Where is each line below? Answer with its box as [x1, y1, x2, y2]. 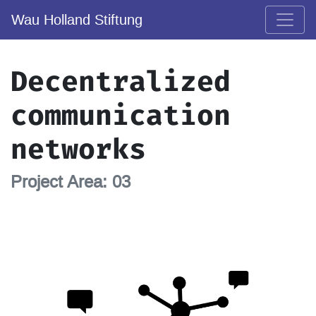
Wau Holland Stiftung [11, 12, 142, 28]
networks [11, 130, 146, 168]
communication [11, 97, 231, 134]
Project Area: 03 [11, 172, 130, 191]
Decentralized [11, 63, 231, 100]
